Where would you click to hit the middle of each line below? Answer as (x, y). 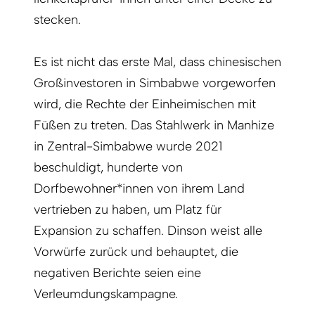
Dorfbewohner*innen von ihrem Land (139, 189)
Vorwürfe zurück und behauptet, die (136, 252)
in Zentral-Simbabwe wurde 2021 (128, 147)
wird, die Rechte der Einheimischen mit (145, 104)
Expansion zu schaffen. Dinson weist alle (148, 231)
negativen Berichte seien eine (117, 273)
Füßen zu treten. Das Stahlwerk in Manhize (154, 126)
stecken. (57, 20)
